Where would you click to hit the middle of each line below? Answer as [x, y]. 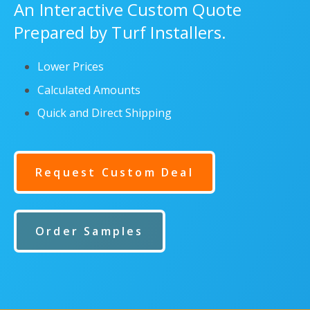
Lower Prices [70, 67]
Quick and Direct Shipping [104, 112]
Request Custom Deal [115, 173]
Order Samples [90, 231]
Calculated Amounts [89, 90]
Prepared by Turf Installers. [122, 33]
